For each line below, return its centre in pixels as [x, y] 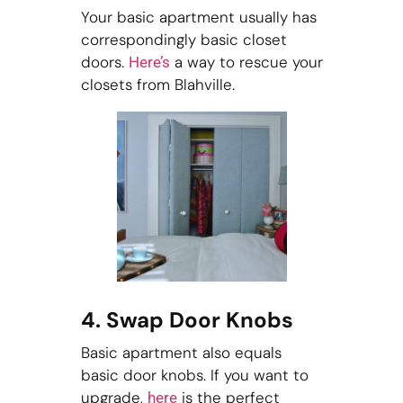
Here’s [149, 63]
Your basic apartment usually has [198, 18]
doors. [104, 63]
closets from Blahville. [160, 85]
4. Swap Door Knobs [187, 320]
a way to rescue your [246, 63]
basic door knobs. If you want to [194, 375]
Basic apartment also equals [181, 352]
